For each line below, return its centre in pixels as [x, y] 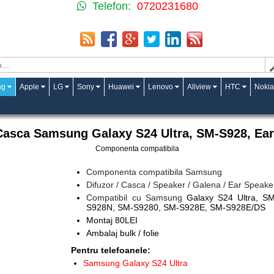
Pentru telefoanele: [111, 250]
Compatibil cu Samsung [136, 198]
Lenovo [161, 87]
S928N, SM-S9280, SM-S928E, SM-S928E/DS [176, 207]
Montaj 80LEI [112, 220]
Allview [199, 87]
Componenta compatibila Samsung [154, 172]
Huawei [121, 87]
